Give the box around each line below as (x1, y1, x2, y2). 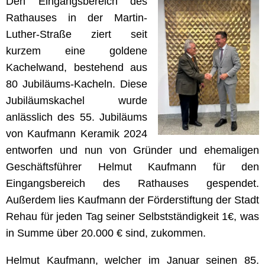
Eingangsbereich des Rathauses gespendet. (6, 177, 259, 189)
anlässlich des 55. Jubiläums (6, 111, 147, 123)
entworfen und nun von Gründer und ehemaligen (6, 144, 259, 156)
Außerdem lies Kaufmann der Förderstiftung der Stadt (6, 193, 259, 206)
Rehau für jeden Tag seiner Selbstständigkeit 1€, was (6, 210, 259, 222)
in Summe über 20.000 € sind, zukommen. (6, 227, 206, 239)
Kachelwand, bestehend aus (6, 61, 147, 73)
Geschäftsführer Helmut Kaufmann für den (6, 160, 259, 173)
